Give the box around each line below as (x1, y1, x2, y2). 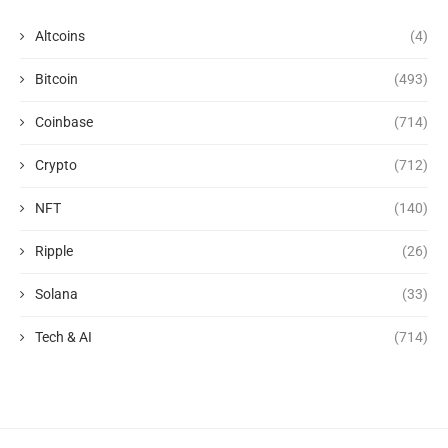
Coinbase (35, 114, 93, 131)
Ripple (35, 243, 73, 260)
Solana (35, 286, 78, 303)
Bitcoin (35, 71, 78, 88)
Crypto (35, 157, 77, 174)
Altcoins (35, 28, 85, 45)
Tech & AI (35, 329, 92, 346)
